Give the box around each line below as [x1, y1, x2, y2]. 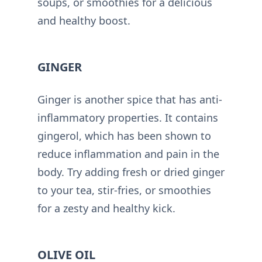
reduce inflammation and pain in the [37, 147, 219, 161]
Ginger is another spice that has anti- [37, 92, 222, 107]
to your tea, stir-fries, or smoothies [37, 183, 211, 198]
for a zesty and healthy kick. [37, 201, 175, 216]
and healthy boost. [37, 13, 130, 28]
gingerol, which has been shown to [37, 129, 211, 143]
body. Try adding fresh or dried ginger [37, 165, 225, 180]
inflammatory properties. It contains [37, 111, 218, 125]
